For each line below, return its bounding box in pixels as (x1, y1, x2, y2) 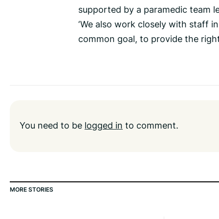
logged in (85, 119, 123, 132)
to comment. (123, 119, 178, 132)
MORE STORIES (10, 185, 53, 194)
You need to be (20, 119, 85, 132)
